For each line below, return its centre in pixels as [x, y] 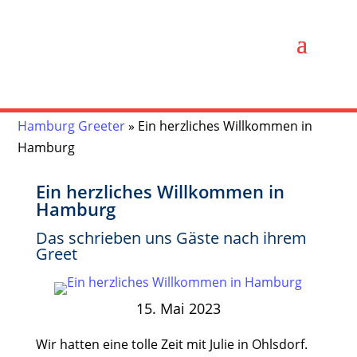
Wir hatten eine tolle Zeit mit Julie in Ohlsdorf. [171, 345]
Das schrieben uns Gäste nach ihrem [171, 237]
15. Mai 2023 [178, 308]
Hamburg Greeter [72, 126]
